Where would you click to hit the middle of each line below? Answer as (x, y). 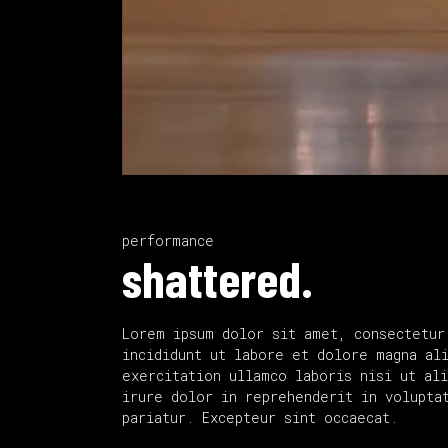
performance (168, 240)
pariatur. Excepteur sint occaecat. (260, 417)
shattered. (217, 278)
